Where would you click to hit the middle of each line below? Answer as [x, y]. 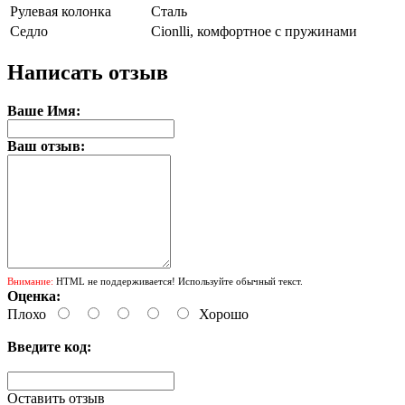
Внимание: [30, 281]
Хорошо [224, 314]
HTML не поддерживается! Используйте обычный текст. [178, 281]
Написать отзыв [88, 72]
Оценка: [34, 296]
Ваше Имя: [44, 110]
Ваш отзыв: [46, 146]
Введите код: [49, 346]
